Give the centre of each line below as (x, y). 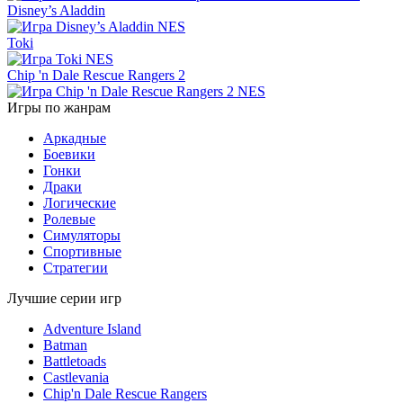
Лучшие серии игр (64, 298)
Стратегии (76, 267)
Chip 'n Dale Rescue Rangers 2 (96, 75)
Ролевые (69, 219)
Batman (65, 345)
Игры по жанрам (59, 107)
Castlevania (76, 377)
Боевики (69, 154)
